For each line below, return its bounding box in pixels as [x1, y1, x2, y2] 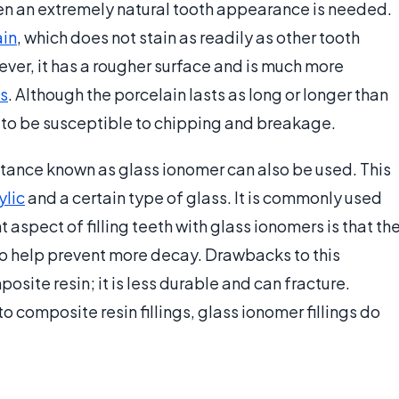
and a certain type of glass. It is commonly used [25, 187, 382, 208]
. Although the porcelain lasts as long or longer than [8, 84, 388, 105]
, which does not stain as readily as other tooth [17, 27, 360, 48]
